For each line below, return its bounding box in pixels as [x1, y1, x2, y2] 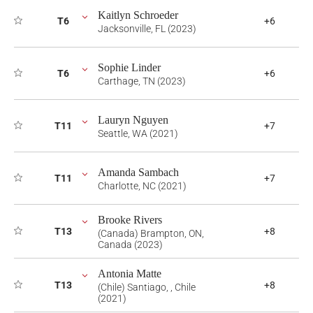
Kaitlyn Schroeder [98, 9, 178, 21]
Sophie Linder [98, 61, 161, 73]
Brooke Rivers [98, 214, 162, 226]
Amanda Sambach [98, 166, 179, 178]
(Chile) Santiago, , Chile [98, 282, 196, 293]
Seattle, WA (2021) [98, 128, 178, 139]
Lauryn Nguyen [98, 114, 168, 126]
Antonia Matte [98, 268, 161, 279]
